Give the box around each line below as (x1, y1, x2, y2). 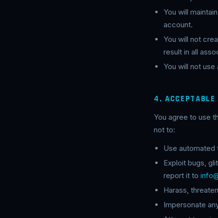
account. (163, 20, 193, 29)
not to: (154, 125, 175, 134)
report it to (163, 171, 200, 180)
